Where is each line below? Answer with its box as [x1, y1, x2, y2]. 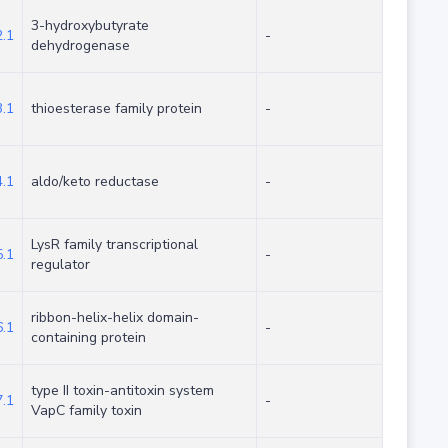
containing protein [30, 328, 146, 348]
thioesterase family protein [30, 99, 202, 119]
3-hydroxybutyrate [30, 16, 149, 36]
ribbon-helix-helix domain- [30, 308, 199, 328]
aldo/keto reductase [30, 172, 159, 192]
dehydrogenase [30, 36, 130, 56]
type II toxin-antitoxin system [30, 381, 214, 401]
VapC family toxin [30, 401, 142, 421]
